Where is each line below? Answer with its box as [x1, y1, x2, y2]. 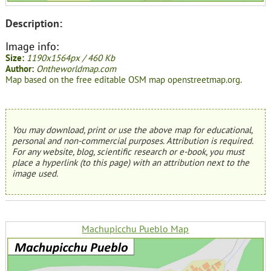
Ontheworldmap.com [36, 63, 116, 75]
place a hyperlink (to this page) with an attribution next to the [11, 156, 249, 168]
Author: [5, 63, 34, 75]
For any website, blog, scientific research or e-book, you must [11, 145, 244, 157]
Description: [5, 16, 62, 30]
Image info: [5, 39, 59, 54]
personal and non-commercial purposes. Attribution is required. [11, 134, 253, 146]
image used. [11, 167, 58, 179]
